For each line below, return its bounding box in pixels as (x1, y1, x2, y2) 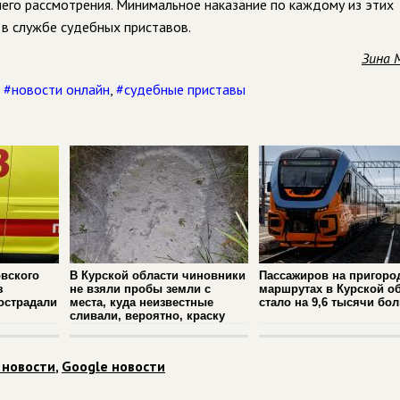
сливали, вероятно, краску (70, 309, 225, 322)
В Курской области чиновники (70, 269, 246, 282)
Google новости (62, 357, 165, 375)
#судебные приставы (116, 80, 246, 98)
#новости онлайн (4, 80, 110, 98)
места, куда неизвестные (70, 296, 213, 309)
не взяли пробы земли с (70, 282, 211, 296)
